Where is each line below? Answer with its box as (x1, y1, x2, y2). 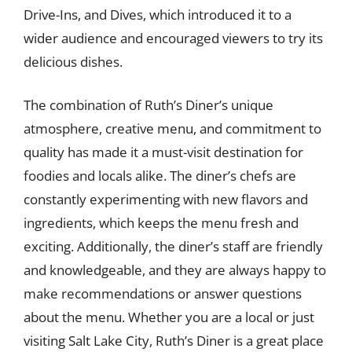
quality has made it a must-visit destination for (24, 143, 303, 161)
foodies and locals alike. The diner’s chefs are (24, 167, 296, 185)
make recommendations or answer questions (24, 284, 302, 302)
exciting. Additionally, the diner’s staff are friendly (24, 237, 323, 255)
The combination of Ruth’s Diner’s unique (24, 96, 273, 114)
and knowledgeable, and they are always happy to (24, 261, 326, 279)
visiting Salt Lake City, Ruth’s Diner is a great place (24, 332, 324, 350)
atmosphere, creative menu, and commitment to (24, 119, 321, 137)
